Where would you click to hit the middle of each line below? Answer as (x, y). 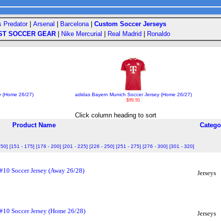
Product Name (34, 125)
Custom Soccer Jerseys (130, 24)
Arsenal (44, 24)
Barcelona (74, 24)
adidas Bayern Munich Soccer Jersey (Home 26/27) (133, 94)
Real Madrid (125, 34)
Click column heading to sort (115, 115)
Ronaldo (159, 34)
